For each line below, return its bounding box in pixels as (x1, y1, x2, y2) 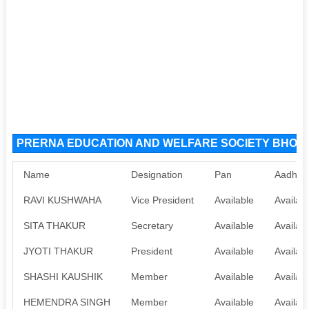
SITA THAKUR (23, 219, 86, 231)
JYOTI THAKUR (23, 245, 93, 257)
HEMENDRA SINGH (23, 296, 110, 308)
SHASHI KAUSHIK (23, 270, 103, 282)
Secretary (130, 219, 173, 231)
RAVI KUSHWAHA (23, 194, 101, 206)
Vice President (130, 194, 194, 206)
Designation (130, 168, 183, 180)
